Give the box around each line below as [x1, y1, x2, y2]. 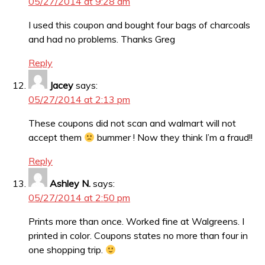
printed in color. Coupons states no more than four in [28, 230, 248, 242]
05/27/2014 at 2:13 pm [28, 93, 130, 106]
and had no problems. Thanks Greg [28, 33, 175, 46]
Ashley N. [50, 177, 91, 190]
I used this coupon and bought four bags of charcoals [28, 19, 250, 31]
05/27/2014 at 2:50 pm [28, 192, 130, 204]
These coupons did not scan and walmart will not [28, 117, 236, 130]
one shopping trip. [28, 244, 105, 256]
